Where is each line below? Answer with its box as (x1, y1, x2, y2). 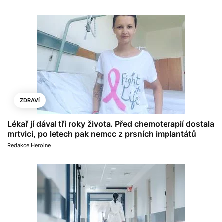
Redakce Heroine (7, 142, 51, 149)
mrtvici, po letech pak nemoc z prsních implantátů (7, 129, 196, 139)
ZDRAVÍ (20, 97, 40, 104)
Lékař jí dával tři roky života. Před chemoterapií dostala (7, 119, 214, 129)
